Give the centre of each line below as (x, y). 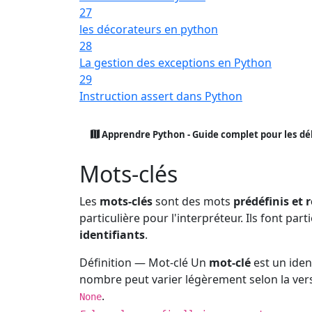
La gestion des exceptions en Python (175, 63)
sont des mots (193, 202)
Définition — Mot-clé (134, 263)
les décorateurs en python (149, 29)
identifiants (112, 235)
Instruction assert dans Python (161, 96)
